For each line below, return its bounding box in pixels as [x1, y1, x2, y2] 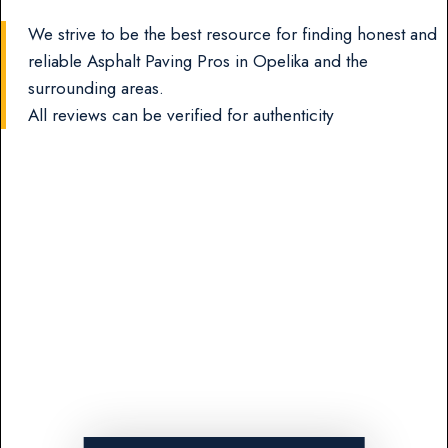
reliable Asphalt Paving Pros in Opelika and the [28, 48, 369, 73]
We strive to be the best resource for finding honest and [28, 21, 438, 46]
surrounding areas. [28, 75, 165, 100]
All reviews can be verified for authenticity [28, 102, 335, 127]
